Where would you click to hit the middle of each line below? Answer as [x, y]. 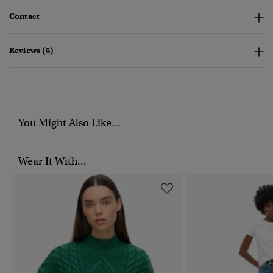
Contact [24, 16]
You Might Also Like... [69, 123]
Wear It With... [52, 161]
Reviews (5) [32, 51]
